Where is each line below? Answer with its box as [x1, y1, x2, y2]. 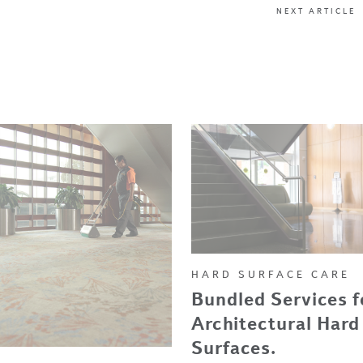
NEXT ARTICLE [276, 6, 356, 16]
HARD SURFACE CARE [191, 267, 350, 280]
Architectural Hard [191, 313, 360, 335]
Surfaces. [191, 337, 276, 359]
